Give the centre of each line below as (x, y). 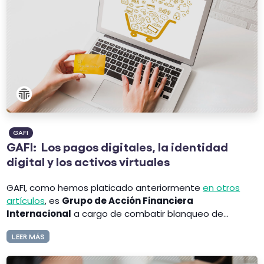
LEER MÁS (28, 236)
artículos (26, 201)
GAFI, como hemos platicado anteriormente (105, 188)
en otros (222, 188)
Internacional (39, 214)
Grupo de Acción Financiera (128, 201)
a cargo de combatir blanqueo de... (150, 214)
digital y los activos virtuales (88, 161)
